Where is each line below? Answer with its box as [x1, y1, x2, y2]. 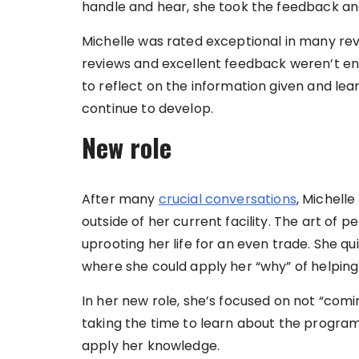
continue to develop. [82, 99, 213, 119]
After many [82, 190, 159, 209]
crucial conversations [158, 190, 296, 209]
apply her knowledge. [82, 337, 220, 356]
